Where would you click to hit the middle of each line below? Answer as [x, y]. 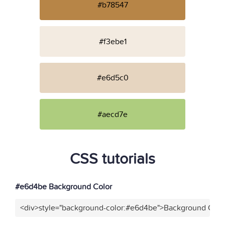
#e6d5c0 [113, 78]
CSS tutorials [113, 159]
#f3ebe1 [113, 41]
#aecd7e [113, 114]
